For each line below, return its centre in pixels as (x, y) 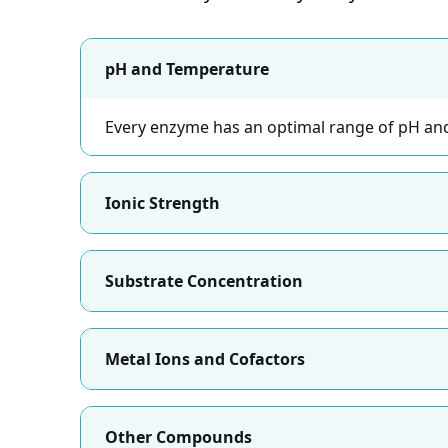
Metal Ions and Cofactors (205, 359)
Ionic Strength (162, 203)
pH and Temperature (187, 69)
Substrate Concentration (204, 281)
